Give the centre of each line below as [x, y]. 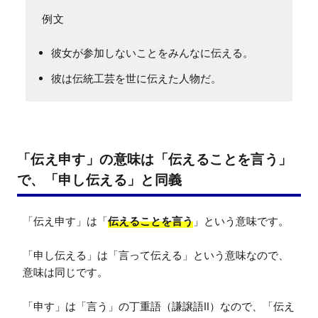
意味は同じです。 [65, 272]
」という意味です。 [241, 221]
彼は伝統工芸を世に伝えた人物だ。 [136, 78]
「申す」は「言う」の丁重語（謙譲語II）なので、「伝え [159, 306]
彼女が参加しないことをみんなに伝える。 [152, 53]
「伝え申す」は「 [65, 221]
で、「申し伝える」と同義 [100, 179]
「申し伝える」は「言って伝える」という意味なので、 [156, 255]
